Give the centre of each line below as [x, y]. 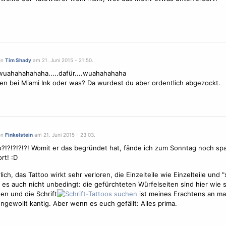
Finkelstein [19, 135]
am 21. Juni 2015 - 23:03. [64, 135]
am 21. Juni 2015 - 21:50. [62, 60]
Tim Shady [18, 60]
